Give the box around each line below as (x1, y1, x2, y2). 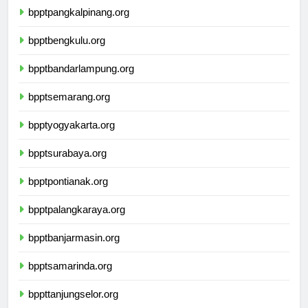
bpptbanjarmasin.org (28, 244, 120, 256)
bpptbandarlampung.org (28, 75, 134, 87)
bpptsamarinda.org (28, 272, 112, 285)
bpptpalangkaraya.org (28, 216, 125, 228)
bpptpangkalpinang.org (28, 19, 129, 31)
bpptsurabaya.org (28, 159, 107, 172)
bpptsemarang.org (28, 103, 110, 115)
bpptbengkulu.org (28, 47, 105, 59)
